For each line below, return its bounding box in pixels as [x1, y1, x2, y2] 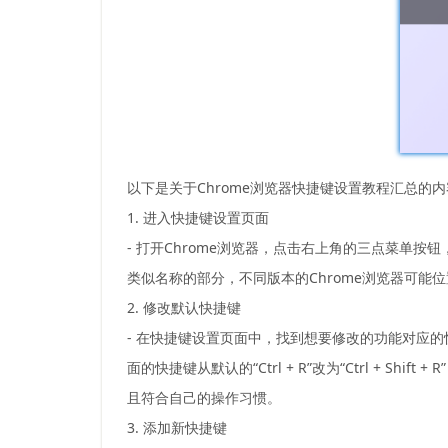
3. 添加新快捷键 [127, 418, 227, 438]
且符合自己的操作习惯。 [127, 388, 281, 408]
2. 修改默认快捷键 [127, 298, 241, 318]
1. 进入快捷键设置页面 [127, 208, 269, 228]
